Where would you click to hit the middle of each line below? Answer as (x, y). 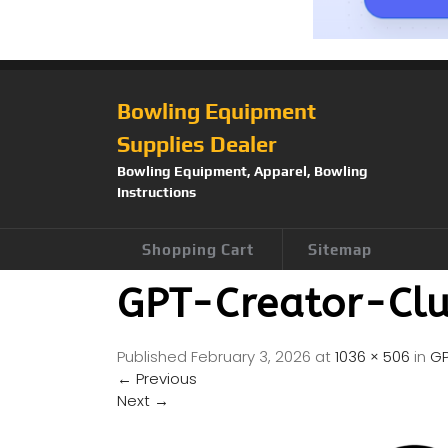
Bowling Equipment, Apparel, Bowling (242, 171)
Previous (164, 379)
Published (154, 357)
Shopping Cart (198, 250)
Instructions (156, 192)
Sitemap (340, 250)
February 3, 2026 (251, 357)
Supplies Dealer (197, 144)
